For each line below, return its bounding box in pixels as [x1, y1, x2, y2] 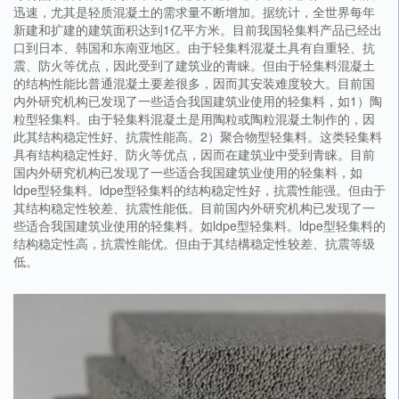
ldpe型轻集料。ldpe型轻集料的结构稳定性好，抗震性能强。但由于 [13, 180, 386, 199]
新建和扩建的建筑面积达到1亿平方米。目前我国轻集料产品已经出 [13, 20, 382, 38]
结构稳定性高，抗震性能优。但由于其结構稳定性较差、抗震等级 [13, 233, 375, 252]
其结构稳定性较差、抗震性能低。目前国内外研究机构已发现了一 [13, 198, 375, 216]
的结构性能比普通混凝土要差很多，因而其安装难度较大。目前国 [13, 73, 375, 92]
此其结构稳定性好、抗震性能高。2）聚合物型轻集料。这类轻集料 [13, 126, 382, 145]
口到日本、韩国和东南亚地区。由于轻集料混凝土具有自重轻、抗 [13, 37, 375, 56]
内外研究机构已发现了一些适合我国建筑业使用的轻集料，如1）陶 [13, 91, 382, 110]
